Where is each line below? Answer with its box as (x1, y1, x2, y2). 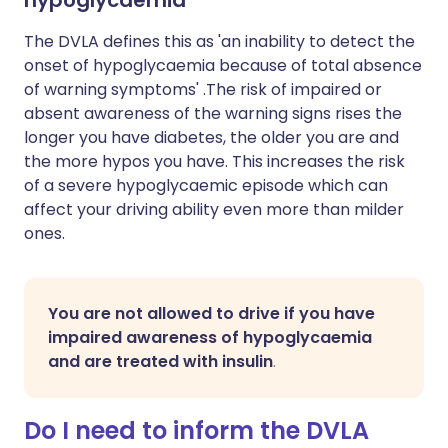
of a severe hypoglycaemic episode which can (24, 174, 388, 197)
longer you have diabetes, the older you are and (24, 126, 399, 149)
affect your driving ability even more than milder (24, 198, 404, 221)
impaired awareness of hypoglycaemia (48, 326, 372, 349)
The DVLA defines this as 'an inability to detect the (24, 30, 415, 53)
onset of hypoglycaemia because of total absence (24, 54, 422, 77)
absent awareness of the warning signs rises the (24, 102, 402, 125)
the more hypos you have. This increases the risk (24, 150, 405, 173)
